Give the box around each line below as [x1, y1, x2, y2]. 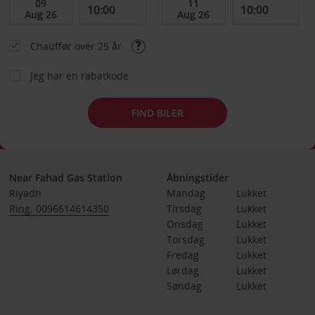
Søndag [166, 279, 202, 292]
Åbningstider [166, 171, 229, 184]
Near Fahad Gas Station [8, 171, 122, 184]
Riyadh [8, 186, 41, 200]
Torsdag [166, 233, 205, 246]
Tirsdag [166, 202, 202, 215]
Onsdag [166, 217, 203, 231]
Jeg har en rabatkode [30, 69, 129, 82]
